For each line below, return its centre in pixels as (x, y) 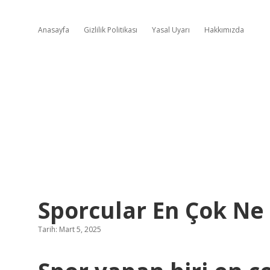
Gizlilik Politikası (111, 30)
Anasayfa (54, 30)
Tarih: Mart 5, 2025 (70, 229)
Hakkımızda (224, 30)
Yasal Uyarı (171, 30)
